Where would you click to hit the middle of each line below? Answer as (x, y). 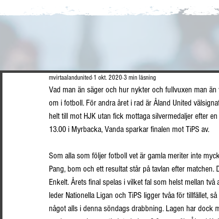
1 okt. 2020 (108, 78)
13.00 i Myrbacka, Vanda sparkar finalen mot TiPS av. (129, 129)
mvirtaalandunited (70, 78)
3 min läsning (140, 78)
